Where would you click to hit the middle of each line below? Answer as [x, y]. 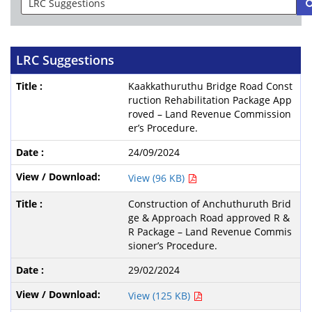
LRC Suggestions [65, 60]
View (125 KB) [160, 295]
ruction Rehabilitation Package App [210, 100]
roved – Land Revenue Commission [209, 114]
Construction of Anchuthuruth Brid [209, 203]
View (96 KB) [157, 178]
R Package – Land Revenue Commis [210, 231]
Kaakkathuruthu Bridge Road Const [210, 86]
